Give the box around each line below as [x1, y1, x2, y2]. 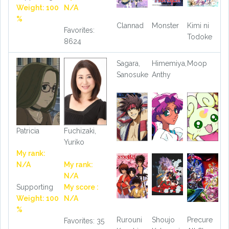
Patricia [16, 126, 39, 135]
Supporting [16, 182, 53, 191]
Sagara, [117, 59, 140, 68]
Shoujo [151, 216, 175, 224]
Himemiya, [151, 59, 187, 68]
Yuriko [63, 138, 84, 146]
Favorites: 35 [63, 216, 104, 225]
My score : [63, 182, 99, 191]
